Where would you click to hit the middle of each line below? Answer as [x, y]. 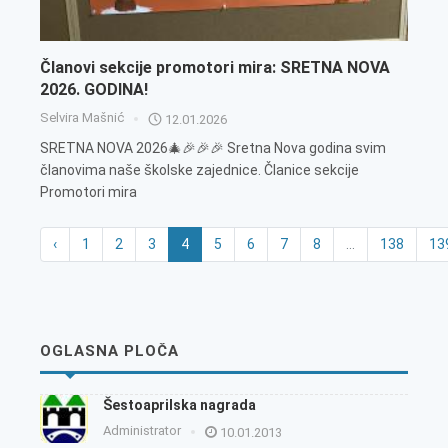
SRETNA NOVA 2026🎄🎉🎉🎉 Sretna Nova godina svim [213, 148]
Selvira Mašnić [82, 118]
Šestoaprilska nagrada [179, 405]
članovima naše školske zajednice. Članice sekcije [199, 170]
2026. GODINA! [94, 90]
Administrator [142, 431]
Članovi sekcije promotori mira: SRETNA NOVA [215, 68]
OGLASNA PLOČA [109, 351]
